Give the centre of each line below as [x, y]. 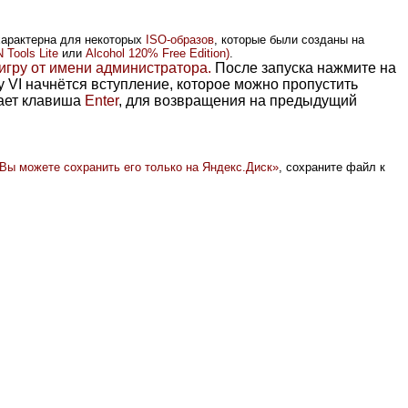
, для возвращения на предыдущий [238, 100]
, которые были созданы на [289, 39]
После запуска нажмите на [304, 67]
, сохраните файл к [332, 167]
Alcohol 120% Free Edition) [158, 53]
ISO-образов [180, 39]
